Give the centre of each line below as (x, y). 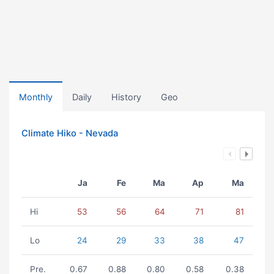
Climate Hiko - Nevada (70, 133)
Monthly (36, 97)
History (126, 97)
